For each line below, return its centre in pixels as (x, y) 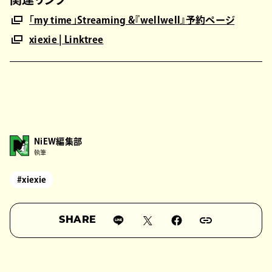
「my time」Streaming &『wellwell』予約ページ (132, 20)
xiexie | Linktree (66, 39)
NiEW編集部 (58, 141)
